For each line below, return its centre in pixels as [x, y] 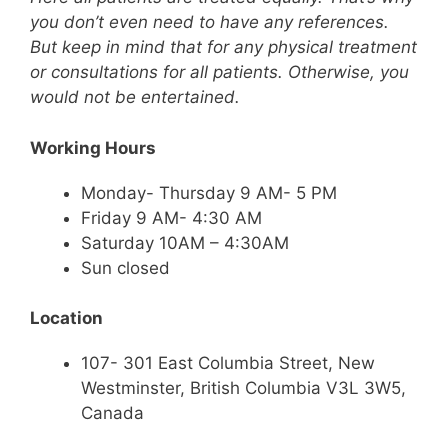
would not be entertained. [135, 97]
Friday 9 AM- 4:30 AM [171, 217]
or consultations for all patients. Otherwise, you [219, 72]
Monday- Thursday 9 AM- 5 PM [209, 192]
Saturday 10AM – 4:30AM [185, 242]
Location [66, 318]
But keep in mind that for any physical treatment [223, 47]
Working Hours [93, 147]
